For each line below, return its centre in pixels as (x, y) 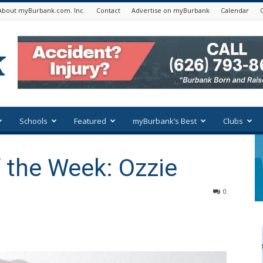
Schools (33, 121)
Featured (90, 121)
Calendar (235, 10)
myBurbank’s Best (165, 121)
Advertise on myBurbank (171, 10)
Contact (108, 10)
